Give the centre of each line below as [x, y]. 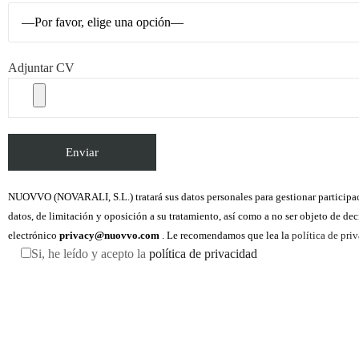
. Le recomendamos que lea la [226, 236]
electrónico [34, 236]
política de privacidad [203, 254]
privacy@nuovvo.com [109, 236]
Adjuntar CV [41, 68]
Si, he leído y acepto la [90, 254]
